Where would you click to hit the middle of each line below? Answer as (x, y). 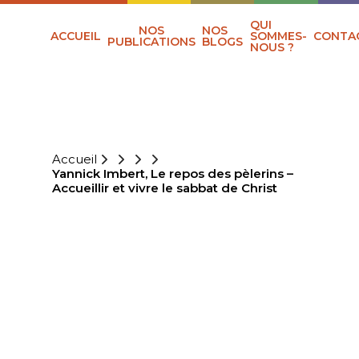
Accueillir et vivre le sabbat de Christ (164, 188)
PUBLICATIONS (151, 42)
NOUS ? (272, 48)
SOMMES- (278, 36)
